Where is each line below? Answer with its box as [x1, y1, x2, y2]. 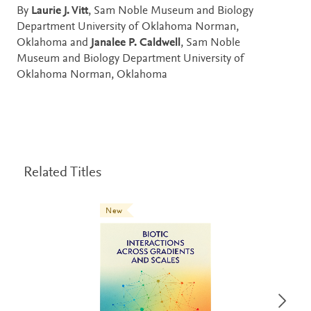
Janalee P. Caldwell [91, 37, 180, 49]
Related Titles [24, 165, 101, 180]
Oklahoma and [17, 37, 91, 49]
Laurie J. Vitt [31, 5, 88, 17]
